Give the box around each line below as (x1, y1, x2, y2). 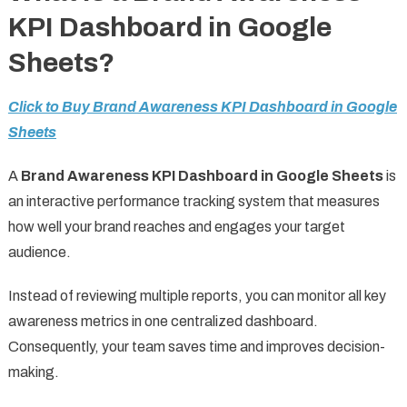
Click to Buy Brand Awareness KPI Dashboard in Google (7, 99, 397, 115)
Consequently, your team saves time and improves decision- (7, 339, 385, 355)
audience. (7, 244, 71, 261)
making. (7, 364, 59, 381)
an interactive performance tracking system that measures (7, 194, 380, 210)
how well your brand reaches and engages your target (7, 219, 345, 235)
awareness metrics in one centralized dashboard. (7, 313, 318, 330)
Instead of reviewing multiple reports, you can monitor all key (7, 288, 386, 304)
